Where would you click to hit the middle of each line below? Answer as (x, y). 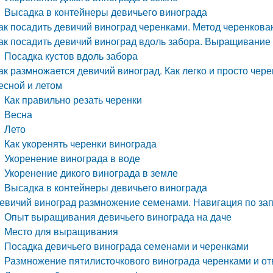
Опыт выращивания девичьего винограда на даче (118, 217)
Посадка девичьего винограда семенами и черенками (127, 246)
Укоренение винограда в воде (73, 158)
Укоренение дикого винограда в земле (91, 173)
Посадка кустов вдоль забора (71, 56)
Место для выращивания (62, 231)
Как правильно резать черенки (73, 100)
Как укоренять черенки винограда (81, 144)
